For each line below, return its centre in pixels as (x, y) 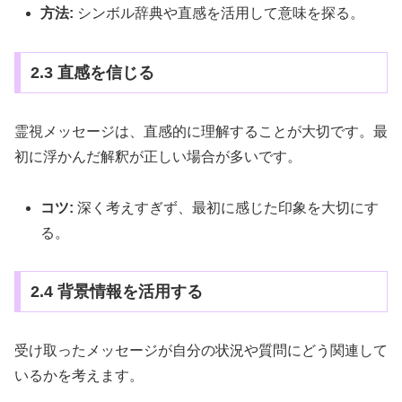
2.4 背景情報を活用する (116, 292)
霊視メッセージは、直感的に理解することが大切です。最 (201, 131)
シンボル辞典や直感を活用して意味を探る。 (219, 13)
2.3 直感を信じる (92, 72)
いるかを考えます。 (79, 376)
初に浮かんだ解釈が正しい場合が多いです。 (158, 156)
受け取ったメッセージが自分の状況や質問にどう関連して (201, 351)
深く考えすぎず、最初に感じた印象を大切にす (227, 207)
